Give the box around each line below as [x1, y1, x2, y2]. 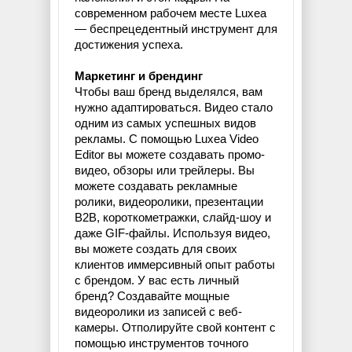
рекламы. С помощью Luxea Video [75, 132, 258, 146]
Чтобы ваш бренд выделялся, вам [75, 85, 262, 99]
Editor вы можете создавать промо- [75, 148, 265, 162]
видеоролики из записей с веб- [75, 305, 242, 319]
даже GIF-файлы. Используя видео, [75, 226, 270, 240]
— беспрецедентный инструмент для [75, 22, 277, 36]
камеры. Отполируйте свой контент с [75, 321, 276, 335]
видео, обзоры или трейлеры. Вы [75, 163, 255, 178]
